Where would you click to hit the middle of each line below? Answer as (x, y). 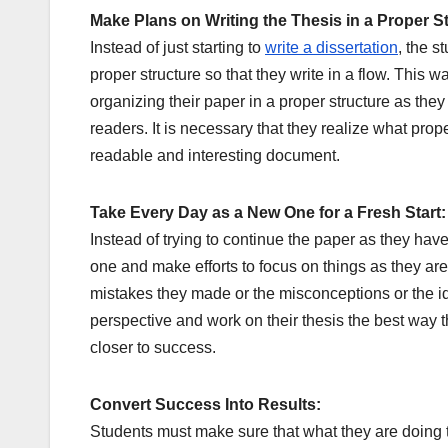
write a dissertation (331, 48)
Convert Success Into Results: (205, 405)
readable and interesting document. (215, 156)
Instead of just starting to (177, 48)
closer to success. (153, 348)
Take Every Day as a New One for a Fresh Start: (268, 213)
